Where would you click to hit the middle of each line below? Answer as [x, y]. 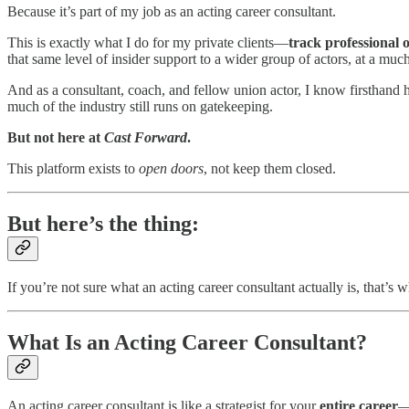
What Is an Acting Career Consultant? [187, 342]
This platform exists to [73, 169]
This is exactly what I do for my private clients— [148, 43]
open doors [171, 169]
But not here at [56, 138]
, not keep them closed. [270, 169]
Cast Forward [146, 138]
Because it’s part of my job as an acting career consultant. [172, 12]
